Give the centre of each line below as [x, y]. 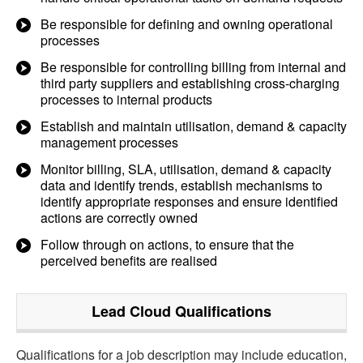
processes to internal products [126, 99]
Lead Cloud [131, 311]
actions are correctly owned [119, 218]
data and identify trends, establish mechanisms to [181, 185]
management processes [109, 142]
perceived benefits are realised [129, 261]
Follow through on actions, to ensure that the [167, 244]
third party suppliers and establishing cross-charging [190, 83]
